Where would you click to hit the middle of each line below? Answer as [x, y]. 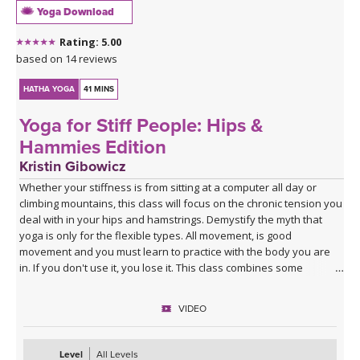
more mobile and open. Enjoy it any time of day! [135, 300]
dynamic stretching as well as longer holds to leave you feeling [172, 284]
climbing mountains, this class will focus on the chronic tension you [181, 204]
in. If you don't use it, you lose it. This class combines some [162, 268]
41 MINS [99, 90]
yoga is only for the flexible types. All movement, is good [156, 236]
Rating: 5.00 [90, 42]
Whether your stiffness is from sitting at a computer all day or [168, 188]
